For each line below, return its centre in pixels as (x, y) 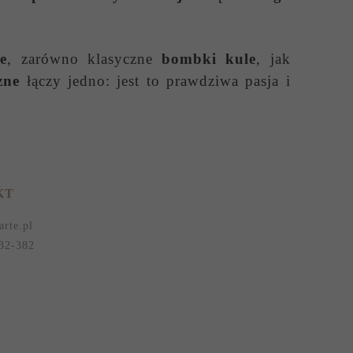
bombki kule (209, 58)
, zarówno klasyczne (85, 58)
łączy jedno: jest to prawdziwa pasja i (155, 80)
